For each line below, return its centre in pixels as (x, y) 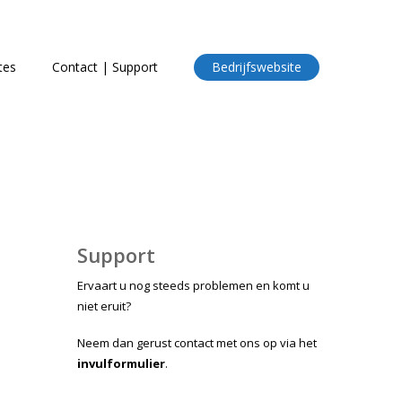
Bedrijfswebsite (257, 67)
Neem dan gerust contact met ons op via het (197, 343)
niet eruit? (104, 306)
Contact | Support (105, 67)
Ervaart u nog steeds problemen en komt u (193, 285)
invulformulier (121, 364)
